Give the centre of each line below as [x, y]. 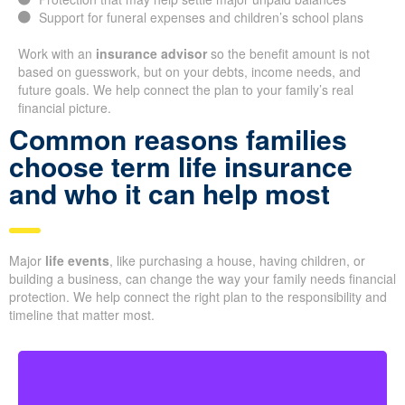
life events [77, 261]
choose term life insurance [181, 166]
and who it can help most [170, 193]
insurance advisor [151, 54]
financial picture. [65, 108]
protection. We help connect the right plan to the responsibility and [198, 297]
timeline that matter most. [82, 315]
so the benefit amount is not [288, 54]
